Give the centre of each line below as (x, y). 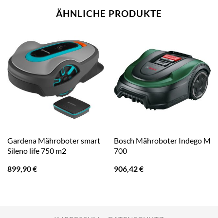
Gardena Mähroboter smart (54, 140)
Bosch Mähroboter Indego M (162, 140)
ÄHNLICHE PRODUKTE (109, 14)
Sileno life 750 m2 (36, 150)
